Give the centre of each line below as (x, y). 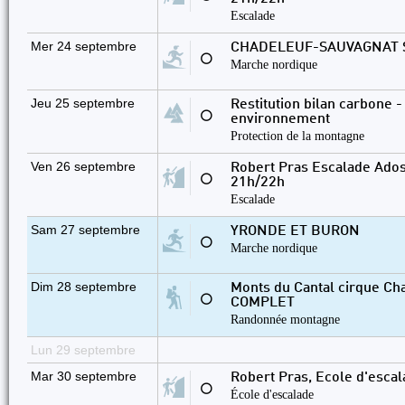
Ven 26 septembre (83, 166)
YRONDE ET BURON (295, 231)
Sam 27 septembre (85, 230)
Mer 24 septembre (84, 46)
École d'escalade (272, 394)
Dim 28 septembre (84, 287)
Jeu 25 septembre (83, 103)
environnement (280, 119)
